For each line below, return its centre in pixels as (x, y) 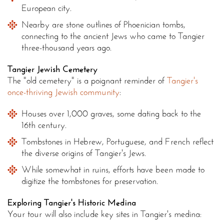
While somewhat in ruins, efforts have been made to (113, 170)
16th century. (44, 125)
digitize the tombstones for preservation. (90, 181)
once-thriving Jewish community (63, 92)
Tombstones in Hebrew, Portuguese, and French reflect (117, 142)
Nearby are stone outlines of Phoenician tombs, (103, 25)
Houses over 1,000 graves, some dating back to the (111, 114)
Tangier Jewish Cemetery (52, 69)
